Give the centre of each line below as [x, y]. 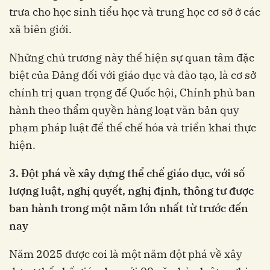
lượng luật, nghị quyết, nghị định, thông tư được [131, 190]
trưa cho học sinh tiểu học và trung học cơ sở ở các [135, 11]
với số [230, 173]
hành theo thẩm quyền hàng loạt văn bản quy [124, 110]
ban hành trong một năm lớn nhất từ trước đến [129, 208]
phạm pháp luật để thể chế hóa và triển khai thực [133, 127]
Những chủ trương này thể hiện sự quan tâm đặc [132, 57]
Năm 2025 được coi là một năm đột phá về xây [126, 254]
